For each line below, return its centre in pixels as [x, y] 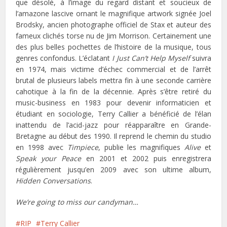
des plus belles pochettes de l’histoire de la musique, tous [113, 47]
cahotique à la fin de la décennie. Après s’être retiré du [113, 92]
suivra [200, 58]
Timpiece [83, 147]
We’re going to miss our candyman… [77, 202]
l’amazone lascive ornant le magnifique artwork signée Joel [113, 14]
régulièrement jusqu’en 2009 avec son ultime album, [113, 170]
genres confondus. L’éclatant [63, 58]
